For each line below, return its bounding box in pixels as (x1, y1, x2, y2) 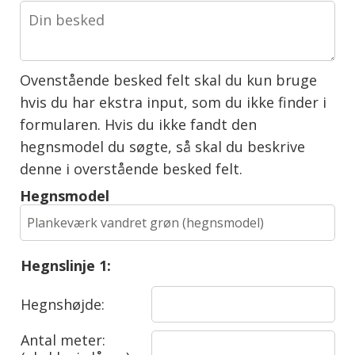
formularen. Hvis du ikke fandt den (20, 114, 258, 134)
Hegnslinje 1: (20, 255, 111, 275)
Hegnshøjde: (20, 294, 105, 314)
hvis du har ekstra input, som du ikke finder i (20, 92, 327, 112)
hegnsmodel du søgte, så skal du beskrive (20, 136, 306, 156)
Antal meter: (20, 330, 105, 349)
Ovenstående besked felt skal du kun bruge (20, 70, 318, 90)
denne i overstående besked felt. (20, 158, 243, 178)
